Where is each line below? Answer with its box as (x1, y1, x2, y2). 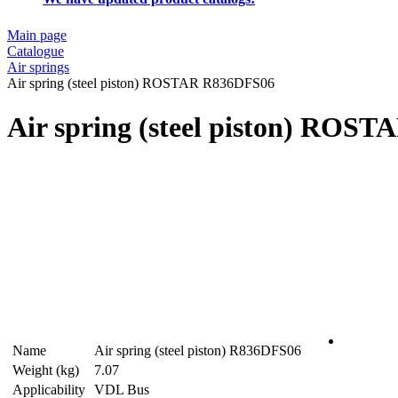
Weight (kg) (12, 362, 79, 378)
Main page (7, 28, 67, 44)
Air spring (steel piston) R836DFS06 (94, 343, 301, 359)
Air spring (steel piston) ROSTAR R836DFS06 (7, 76, 275, 92)
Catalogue (7, 44, 64, 60)
